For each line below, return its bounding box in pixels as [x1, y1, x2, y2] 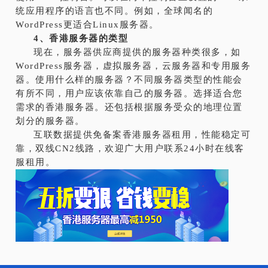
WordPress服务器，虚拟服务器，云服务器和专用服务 [16, 60, 251, 71]
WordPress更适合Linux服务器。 [16, 19, 159, 29]
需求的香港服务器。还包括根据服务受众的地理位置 [16, 102, 243, 112]
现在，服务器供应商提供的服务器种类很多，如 [33, 47, 241, 57]
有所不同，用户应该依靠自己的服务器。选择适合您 [16, 88, 243, 98]
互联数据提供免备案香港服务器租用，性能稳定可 [33, 129, 251, 139]
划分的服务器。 [16, 115, 85, 126]
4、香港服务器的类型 [33, 33, 129, 43]
